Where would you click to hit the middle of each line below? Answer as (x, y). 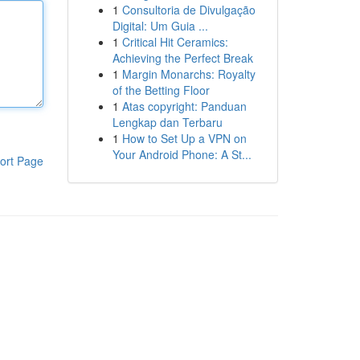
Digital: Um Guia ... (160, 26)
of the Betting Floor (161, 90)
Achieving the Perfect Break (182, 58)
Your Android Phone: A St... (182, 154)
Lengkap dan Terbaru (167, 122)
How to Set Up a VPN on (184, 138)
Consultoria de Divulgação (188, 10)
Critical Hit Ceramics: (175, 42)
